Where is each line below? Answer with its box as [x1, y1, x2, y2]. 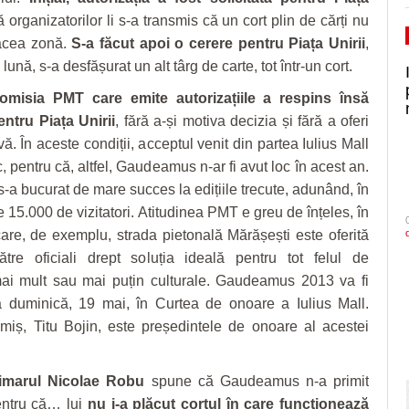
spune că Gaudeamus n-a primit [144, 372, 369, 389]
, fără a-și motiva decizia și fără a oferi [115, 112, 370, 129]
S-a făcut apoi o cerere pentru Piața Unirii [71, 35, 366, 51]
